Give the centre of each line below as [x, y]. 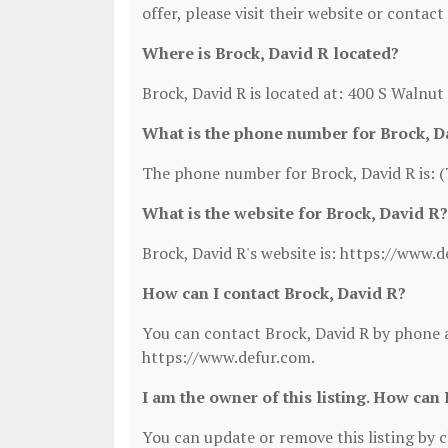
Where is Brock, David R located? [270, 53]
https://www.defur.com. [228, 357]
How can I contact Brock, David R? [274, 293]
